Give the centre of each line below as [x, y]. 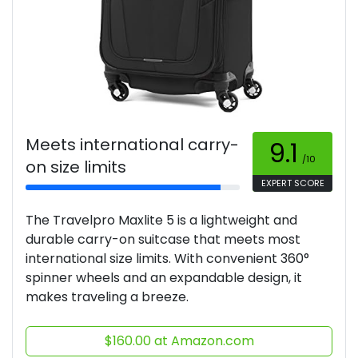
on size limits [76, 167]
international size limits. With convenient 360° [167, 259]
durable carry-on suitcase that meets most [163, 240]
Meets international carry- [132, 145]
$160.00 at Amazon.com [179, 341]
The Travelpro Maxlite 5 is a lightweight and [161, 221]
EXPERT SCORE [292, 183]
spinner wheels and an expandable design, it [164, 278]
